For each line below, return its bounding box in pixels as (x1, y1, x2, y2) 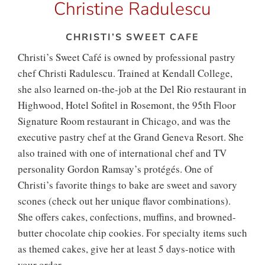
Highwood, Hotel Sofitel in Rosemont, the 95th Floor (18, 98, 236, 112)
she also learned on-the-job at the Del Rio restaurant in (18, 82, 247, 96)
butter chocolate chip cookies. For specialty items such (18, 226, 247, 240)
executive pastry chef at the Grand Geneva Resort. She (18, 130, 244, 144)
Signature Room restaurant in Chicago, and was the (18, 114, 231, 128)
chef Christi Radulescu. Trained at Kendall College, (18, 66, 232, 80)
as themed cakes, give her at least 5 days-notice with (18, 242, 235, 256)
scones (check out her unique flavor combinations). (18, 194, 231, 208)
